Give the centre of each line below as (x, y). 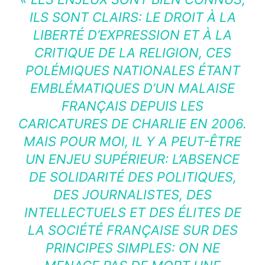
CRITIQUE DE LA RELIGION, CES (132, 53)
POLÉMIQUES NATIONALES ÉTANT (132, 71)
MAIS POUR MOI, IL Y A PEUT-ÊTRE (132, 142)
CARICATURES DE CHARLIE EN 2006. (132, 124)
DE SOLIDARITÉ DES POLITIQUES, (132, 177)
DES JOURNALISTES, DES (132, 195)
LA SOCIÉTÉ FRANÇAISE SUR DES (132, 230)
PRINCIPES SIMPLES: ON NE (132, 248)
